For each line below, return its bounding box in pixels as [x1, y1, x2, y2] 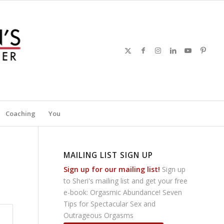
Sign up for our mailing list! [63, 164, 160, 174]
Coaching [5, 109, 35, 118]
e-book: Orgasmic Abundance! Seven [63, 187, 182, 197]
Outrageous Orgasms [63, 210, 133, 220]
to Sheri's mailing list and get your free [63, 176, 187, 185]
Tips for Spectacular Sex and [63, 199, 155, 208]
